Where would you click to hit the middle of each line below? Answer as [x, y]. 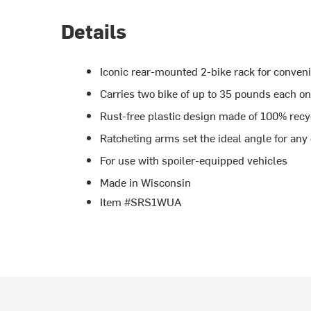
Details [94, 30]
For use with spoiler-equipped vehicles [194, 159]
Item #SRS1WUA [141, 201]
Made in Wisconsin [146, 182]
